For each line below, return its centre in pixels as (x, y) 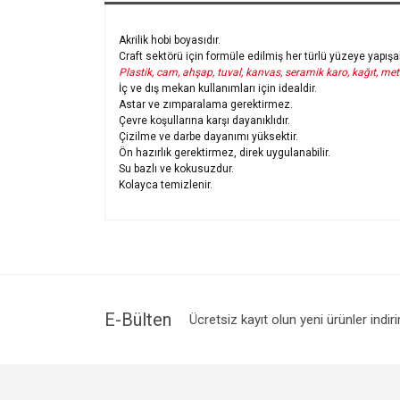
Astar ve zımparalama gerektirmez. (206, 104)
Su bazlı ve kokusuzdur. (176, 168)
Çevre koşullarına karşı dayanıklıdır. (204, 120)
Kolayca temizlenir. (167, 184)
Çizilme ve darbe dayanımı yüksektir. (208, 136)
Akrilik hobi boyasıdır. (171, 40)
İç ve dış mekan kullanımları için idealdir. (218, 88)
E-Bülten (138, 319)
